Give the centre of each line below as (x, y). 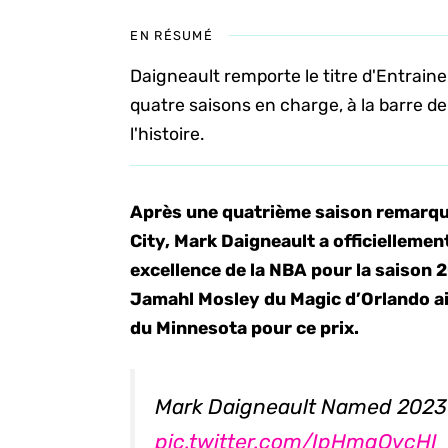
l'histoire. (167, 134)
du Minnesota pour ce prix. (245, 328)
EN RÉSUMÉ (171, 35)
